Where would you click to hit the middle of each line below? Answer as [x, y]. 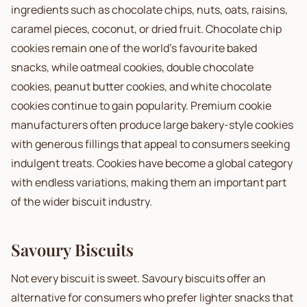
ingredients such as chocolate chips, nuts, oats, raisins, [149, 10]
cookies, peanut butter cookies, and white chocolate [141, 86]
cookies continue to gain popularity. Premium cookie [141, 106]
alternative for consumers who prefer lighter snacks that [152, 297]
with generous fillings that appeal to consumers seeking [150, 144]
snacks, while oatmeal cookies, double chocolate [132, 67]
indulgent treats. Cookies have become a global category [152, 163]
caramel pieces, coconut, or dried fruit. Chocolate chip [146, 29]
